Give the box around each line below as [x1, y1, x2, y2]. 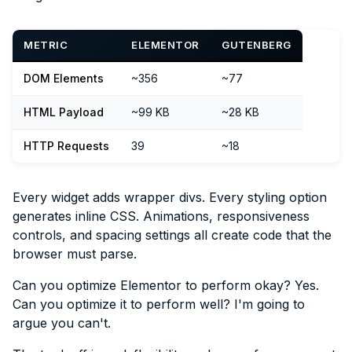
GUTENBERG [222, 38, 291, 51]
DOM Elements [24, 71, 104, 85]
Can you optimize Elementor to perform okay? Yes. [13, 277, 319, 293]
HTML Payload [24, 104, 104, 119]
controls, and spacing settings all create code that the [13, 226, 332, 243]
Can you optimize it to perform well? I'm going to [13, 295, 305, 312]
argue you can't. [13, 314, 111, 331]
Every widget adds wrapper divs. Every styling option [13, 189, 327, 205]
